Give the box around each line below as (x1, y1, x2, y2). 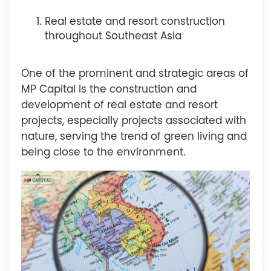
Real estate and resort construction (45, 17, 226, 28)
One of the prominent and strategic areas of (21, 68, 249, 79)
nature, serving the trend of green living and (21, 131, 247, 142)
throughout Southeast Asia (45, 31, 182, 42)
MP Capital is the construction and (21, 84, 197, 95)
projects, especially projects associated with (21, 116, 246, 126)
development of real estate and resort (21, 100, 218, 111)
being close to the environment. (21, 147, 186, 158)
